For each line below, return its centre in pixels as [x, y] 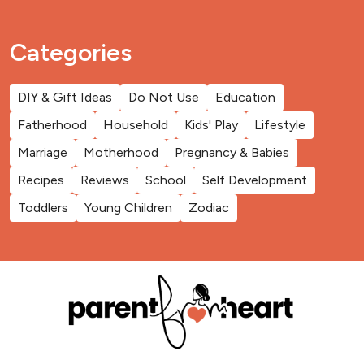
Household [136, 125]
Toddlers [43, 208]
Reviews [105, 180]
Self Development [255, 180]
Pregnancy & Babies [232, 153]
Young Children [128, 208]
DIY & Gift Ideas [65, 97]
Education [245, 97]
